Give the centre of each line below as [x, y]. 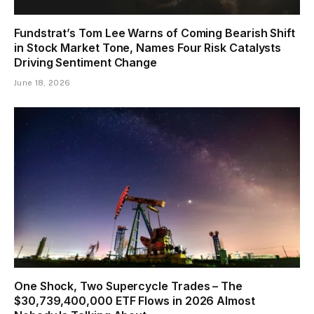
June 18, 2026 [42, 82]
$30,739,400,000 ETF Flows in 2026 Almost [135, 301]
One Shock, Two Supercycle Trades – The [128, 286]
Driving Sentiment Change [86, 62]
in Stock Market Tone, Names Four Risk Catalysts [148, 47]
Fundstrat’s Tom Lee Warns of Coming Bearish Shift [155, 33]
